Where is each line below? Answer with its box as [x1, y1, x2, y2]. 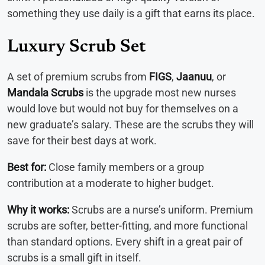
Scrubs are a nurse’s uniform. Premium [69, 203, 253, 216]
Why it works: [7, 203, 69, 216]
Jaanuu [176, 70, 212, 83]
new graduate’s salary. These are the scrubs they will [7, 118, 254, 131]
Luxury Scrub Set [7, 38, 146, 57]
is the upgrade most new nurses [83, 86, 236, 99]
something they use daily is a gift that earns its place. [7, 7, 255, 20]
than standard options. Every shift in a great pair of [7, 235, 243, 248]
